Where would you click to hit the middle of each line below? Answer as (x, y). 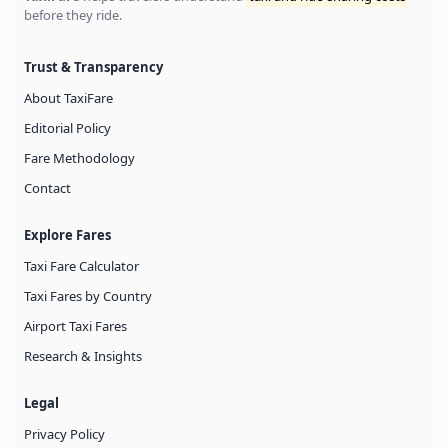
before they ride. (73, 14)
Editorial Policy (67, 127)
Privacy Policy (64, 433)
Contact (47, 187)
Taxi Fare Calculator (81, 265)
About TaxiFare (68, 97)
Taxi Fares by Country (88, 295)
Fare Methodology (79, 157)
